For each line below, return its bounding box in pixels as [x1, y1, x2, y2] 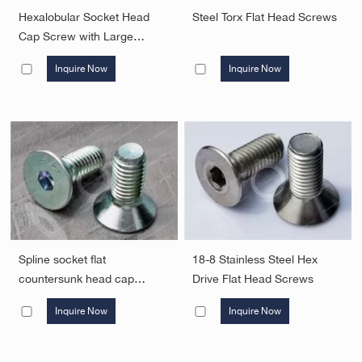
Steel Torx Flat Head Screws [192, 11, 338, 24]
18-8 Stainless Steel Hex [192, 253, 318, 267]
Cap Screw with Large [19, 30, 134, 44]
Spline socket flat [19, 253, 107, 267]
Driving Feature [19, 49, 98, 63]
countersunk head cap [19, 272, 135, 286]
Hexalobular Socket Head [19, 11, 150, 24]
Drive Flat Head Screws [192, 272, 314, 286]
